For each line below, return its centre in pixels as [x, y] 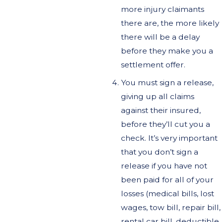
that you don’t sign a [159, 152]
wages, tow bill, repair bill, [170, 207]
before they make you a [167, 51]
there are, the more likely [170, 23]
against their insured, [161, 110]
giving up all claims [157, 96]
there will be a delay [160, 37]
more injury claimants [162, 9]
